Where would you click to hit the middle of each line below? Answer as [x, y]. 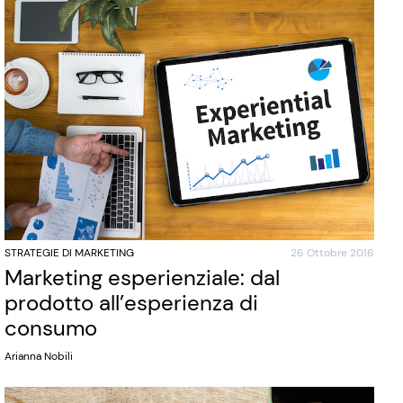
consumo [51, 327]
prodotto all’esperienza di [132, 302]
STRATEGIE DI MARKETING [70, 252]
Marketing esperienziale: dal [143, 277]
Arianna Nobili [39, 356]
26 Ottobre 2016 [332, 252]
